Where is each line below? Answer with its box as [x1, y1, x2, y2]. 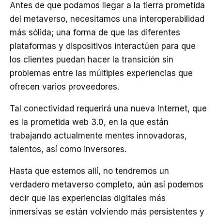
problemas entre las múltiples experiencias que [10, 68, 193, 78]
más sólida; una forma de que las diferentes [10, 28, 180, 37]
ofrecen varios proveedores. [10, 82, 119, 92]
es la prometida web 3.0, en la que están [10, 117, 169, 127]
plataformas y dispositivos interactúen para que [10, 41, 196, 51]
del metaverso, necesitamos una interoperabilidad [10, 14, 204, 24]
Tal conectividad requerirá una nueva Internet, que [10, 104, 207, 113]
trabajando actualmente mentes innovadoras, [10, 131, 187, 140]
